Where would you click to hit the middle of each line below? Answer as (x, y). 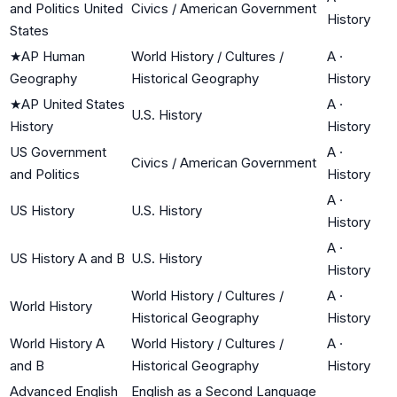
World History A (57, 343)
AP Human (53, 56)
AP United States (73, 104)
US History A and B (67, 258)
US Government (58, 152)
